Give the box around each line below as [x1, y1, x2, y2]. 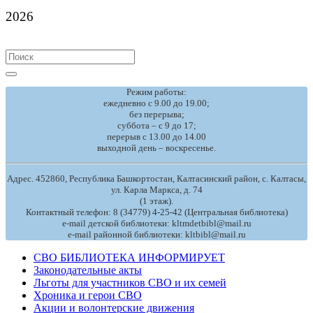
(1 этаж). [140, 196, 173, 207]
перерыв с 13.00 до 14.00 [107, 131, 206, 142]
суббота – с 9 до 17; [117, 119, 196, 131]
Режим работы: [126, 86, 187, 97]
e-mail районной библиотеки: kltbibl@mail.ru [67, 229, 246, 240]
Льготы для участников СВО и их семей [34, 277, 226, 289]
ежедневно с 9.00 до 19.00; [103, 97, 210, 108]
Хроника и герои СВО [34, 289, 142, 302]
